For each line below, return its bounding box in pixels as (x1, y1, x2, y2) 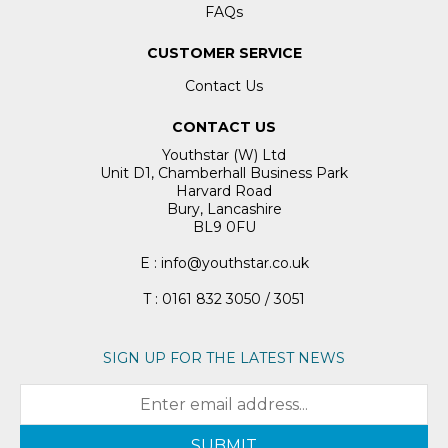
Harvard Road (176, 182, 272, 201)
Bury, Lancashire (166, 200, 282, 219)
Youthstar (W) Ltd (162, 146, 286, 165)
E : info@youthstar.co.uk (139, 254, 309, 273)
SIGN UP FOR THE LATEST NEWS (103, 349, 345, 368)
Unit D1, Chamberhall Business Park (100, 164, 348, 183)
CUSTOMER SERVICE (146, 44, 302, 63)
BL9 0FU (192, 218, 256, 237)
